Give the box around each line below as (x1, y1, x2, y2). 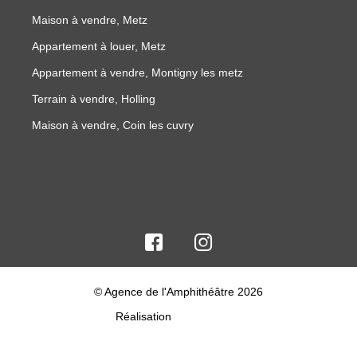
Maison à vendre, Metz (32, 13, 147, 26)
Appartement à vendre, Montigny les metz (32, 65, 243, 79)
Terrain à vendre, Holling (32, 92, 155, 105)
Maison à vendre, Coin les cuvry (32, 118, 194, 131)
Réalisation (116, 309, 175, 323)
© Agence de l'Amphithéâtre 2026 (94, 284, 263, 298)
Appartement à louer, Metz (32, 39, 166, 53)
